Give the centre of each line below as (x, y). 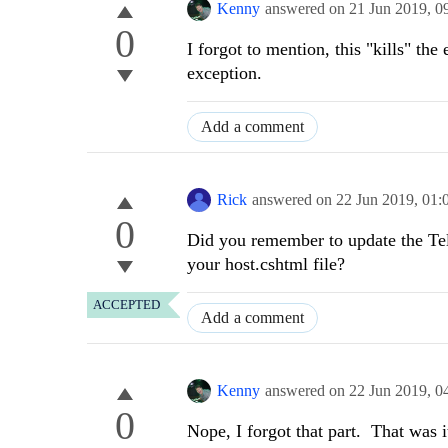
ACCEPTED (126, 305)
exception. (224, 73)
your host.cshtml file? (266, 264)
